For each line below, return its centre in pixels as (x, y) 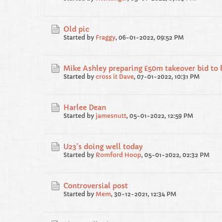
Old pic (76, 29)
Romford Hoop (118, 155)
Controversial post (96, 186)
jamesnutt (111, 116)
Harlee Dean (85, 108)
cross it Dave (115, 77)
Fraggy (106, 37)
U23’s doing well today (103, 147)
